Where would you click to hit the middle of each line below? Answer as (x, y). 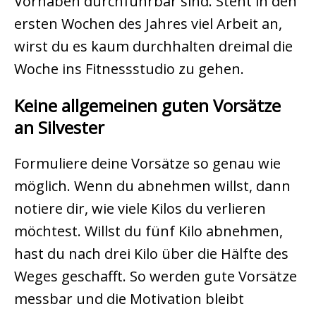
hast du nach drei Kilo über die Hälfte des (151, 254)
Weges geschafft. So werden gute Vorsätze (156, 276)
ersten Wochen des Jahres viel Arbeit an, (148, 24)
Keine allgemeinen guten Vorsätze (147, 106)
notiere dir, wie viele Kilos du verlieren (140, 209)
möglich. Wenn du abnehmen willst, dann (152, 186)
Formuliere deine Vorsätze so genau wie (147, 164)
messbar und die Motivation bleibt (129, 299)
